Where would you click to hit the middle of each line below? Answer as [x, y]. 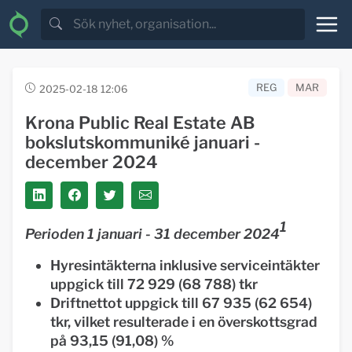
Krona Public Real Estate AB [140, 123]
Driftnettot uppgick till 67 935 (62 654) [181, 303]
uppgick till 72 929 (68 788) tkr [154, 284]
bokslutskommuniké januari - [143, 142]
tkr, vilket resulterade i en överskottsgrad [184, 322]
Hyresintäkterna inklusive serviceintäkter [185, 265]
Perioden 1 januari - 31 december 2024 [152, 234]
